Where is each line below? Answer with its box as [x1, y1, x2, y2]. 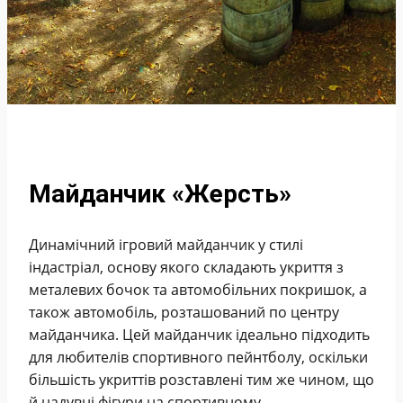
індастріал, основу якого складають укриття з [29, 257, 344, 278]
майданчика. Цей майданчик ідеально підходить [29, 325, 370, 345]
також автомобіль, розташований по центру [29, 302, 339, 323]
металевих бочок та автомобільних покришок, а [29, 280, 367, 300]
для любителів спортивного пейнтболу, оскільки [29, 347, 368, 368]
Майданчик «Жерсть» [29, 178, 291, 209]
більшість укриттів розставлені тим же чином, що [29, 370, 374, 390]
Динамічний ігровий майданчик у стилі [29, 235, 303, 255]
